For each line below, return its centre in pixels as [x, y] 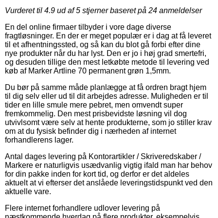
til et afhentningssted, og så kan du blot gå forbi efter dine [103, 44]
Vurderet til [25, 10]
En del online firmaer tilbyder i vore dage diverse [88, 27]
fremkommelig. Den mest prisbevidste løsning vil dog [96, 113]
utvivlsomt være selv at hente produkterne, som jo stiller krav [108, 122]
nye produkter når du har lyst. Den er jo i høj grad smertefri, [106, 53]
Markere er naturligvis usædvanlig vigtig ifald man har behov [109, 165]
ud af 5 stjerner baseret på [102, 10]
